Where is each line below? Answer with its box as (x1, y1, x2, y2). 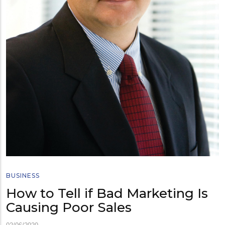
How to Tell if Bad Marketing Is (6, 185, 208, 201)
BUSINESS (6, 171, 40, 179)
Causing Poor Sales (6, 199, 132, 215)
